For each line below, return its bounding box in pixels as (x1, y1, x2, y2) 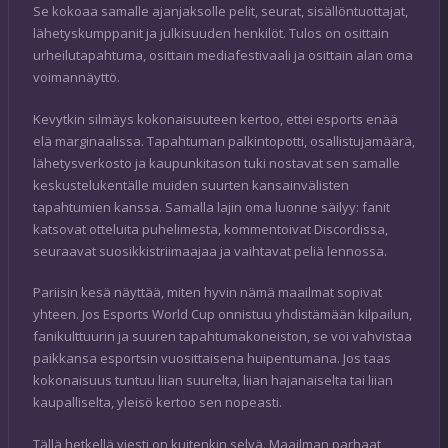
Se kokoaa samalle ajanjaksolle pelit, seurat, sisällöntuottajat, (33, 2, 408, 21)
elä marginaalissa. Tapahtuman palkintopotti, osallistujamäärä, (33, 131, 415, 150)
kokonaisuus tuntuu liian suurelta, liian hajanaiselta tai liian (33, 371, 393, 390)
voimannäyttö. (33, 68, 120, 87)
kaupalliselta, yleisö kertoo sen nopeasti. (33, 393, 282, 412)
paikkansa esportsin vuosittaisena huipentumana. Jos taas (33, 349, 391, 368)
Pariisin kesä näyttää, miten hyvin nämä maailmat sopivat (33, 283, 382, 302)
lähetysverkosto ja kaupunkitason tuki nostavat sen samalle (33, 153, 400, 172)
